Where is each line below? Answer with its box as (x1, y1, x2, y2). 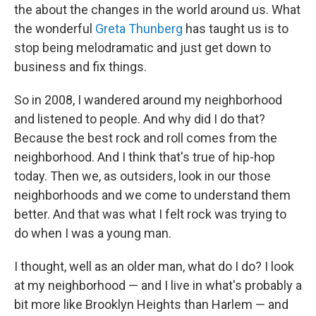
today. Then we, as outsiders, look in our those (14, 168, 271, 183)
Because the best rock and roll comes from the (14, 130, 277, 145)
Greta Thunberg (95, 20, 183, 36)
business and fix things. (14, 59, 147, 74)
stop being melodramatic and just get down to (14, 39, 271, 55)
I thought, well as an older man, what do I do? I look (14, 258, 294, 274)
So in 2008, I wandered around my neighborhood (14, 92, 282, 107)
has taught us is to (183, 20, 288, 36)
